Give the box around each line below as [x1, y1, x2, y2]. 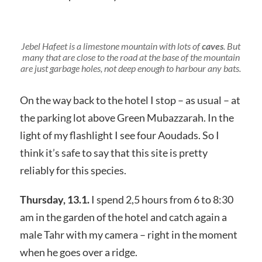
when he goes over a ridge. [19, 245, 139, 258]
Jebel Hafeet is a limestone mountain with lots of [21, 40, 202, 51]
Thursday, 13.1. [19, 192, 89, 206]
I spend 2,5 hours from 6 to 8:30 [89, 192, 233, 206]
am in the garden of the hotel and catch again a [19, 210, 227, 223]
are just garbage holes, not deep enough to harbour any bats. [20, 62, 242, 74]
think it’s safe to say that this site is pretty [19, 146, 208, 159]
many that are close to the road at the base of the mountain [22, 51, 240, 63]
